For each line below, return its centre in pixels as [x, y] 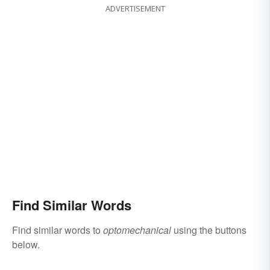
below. [26, 245]
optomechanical [137, 230]
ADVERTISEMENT [135, 9]
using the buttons [209, 230]
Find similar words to [58, 230]
